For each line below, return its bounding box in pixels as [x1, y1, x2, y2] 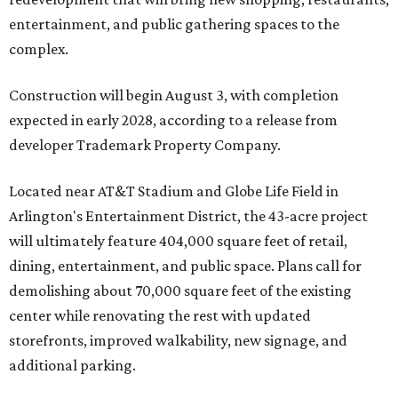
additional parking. [9, 356, 136, 375]
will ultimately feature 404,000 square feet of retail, [9, 232, 347, 251]
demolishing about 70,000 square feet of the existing [9, 282, 352, 300]
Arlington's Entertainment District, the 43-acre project [9, 207, 368, 226]
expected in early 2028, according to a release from [9, 111, 338, 130]
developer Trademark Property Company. [9, 136, 281, 155]
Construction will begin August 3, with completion [9, 86, 338, 105]
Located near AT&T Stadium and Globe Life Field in [9, 182, 338, 201]
